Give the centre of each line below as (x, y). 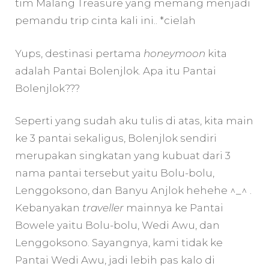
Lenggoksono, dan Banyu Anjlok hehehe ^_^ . (133, 191)
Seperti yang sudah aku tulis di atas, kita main (134, 121)
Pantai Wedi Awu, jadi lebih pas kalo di (115, 260)
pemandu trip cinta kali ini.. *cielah (105, 21)
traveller (103, 208)
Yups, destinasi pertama (79, 53)
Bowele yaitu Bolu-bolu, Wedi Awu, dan (117, 225)
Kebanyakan (49, 208)
